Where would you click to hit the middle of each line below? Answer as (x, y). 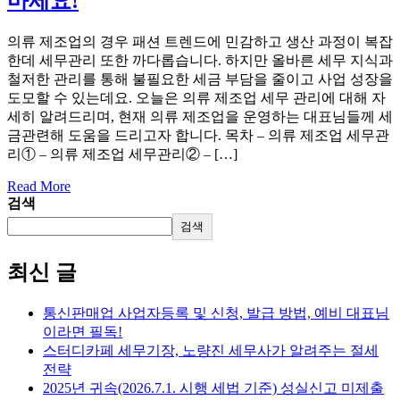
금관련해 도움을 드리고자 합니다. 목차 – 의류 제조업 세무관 (198, 136)
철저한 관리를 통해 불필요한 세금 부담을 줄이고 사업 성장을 (200, 79)
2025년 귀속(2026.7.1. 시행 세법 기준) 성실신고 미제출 (213, 387)
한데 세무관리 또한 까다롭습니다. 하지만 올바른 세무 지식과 (200, 61)
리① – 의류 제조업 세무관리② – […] (122, 154)
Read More (39, 187)
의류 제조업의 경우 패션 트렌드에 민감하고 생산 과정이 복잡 (200, 42)
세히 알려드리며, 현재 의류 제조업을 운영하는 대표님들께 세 (200, 117)
